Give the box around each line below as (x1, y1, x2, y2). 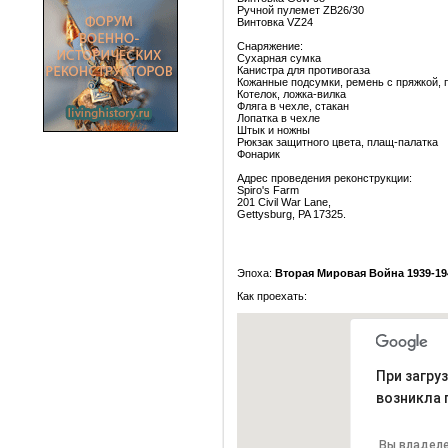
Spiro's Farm (237, 184, 299, 196)
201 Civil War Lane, (237, 196, 331, 208)
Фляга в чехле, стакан (237, 100, 349, 112)
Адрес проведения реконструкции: (237, 172, 412, 184)
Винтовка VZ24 (237, 16, 313, 28)
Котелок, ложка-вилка (237, 88, 346, 100)
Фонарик (237, 148, 280, 160)
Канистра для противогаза (237, 64, 370, 76)
